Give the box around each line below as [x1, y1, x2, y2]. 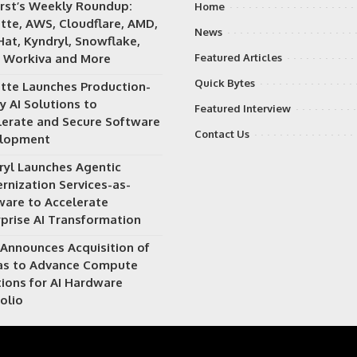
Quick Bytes [194, 76, 255, 89]
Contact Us [194, 127, 249, 140]
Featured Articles [194, 50, 282, 64]
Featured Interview [194, 101, 291, 115]
